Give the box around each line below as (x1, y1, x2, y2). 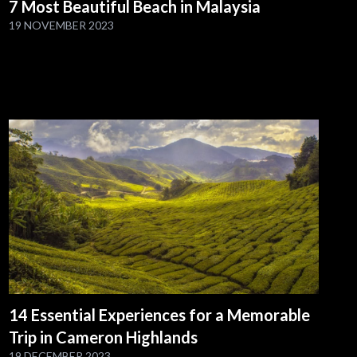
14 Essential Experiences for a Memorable (8, 305, 310, 325)
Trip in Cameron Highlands (8, 328, 198, 347)
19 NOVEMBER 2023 (8, 18, 114, 33)
